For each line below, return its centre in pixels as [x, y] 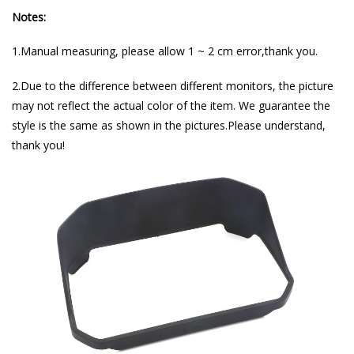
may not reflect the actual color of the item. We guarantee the [171, 106]
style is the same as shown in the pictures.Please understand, [169, 126]
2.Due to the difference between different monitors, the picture [173, 86]
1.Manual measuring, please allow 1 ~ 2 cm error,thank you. [165, 51]
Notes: [29, 17]
